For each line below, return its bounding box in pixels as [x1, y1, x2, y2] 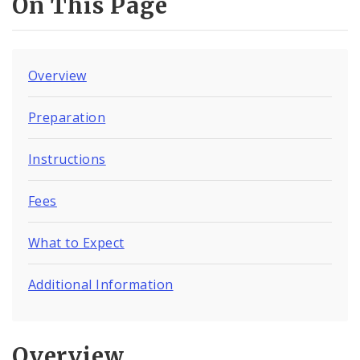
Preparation [28, 108, 106, 126]
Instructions [28, 149, 106, 168]
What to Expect [28, 233, 125, 252]
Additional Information [28, 275, 174, 293]
